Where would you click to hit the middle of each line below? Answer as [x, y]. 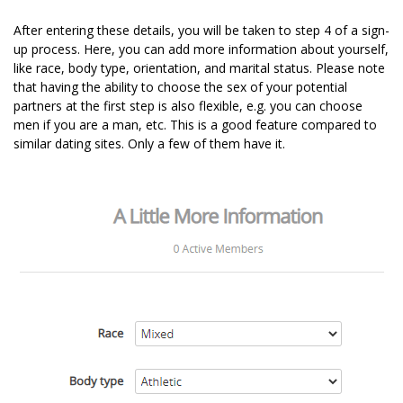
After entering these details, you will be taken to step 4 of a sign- [201, 31]
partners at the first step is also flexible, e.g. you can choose [188, 106]
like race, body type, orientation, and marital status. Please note [199, 68]
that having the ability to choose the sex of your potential [180, 87]
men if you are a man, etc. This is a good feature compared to [195, 125]
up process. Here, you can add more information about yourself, [201, 49]
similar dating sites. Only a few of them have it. [149, 144]
